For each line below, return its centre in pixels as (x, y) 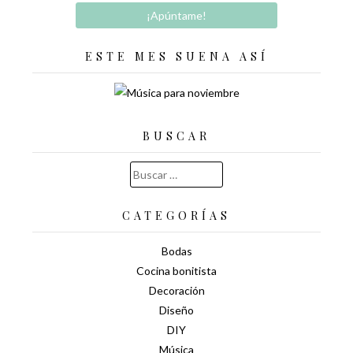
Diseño (176, 310)
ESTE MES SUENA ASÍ (176, 57)
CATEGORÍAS (176, 215)
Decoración (176, 290)
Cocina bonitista (176, 270)
